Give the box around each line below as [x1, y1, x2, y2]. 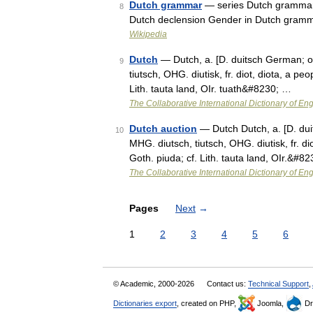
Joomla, [255, 299, 286, 307]
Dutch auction [129, 123, 197, 134]
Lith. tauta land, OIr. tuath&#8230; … [129, 83, 291, 94]
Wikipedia [129, 29, 167, 39]
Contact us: [207, 279, 248, 288]
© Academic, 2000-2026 [113, 279, 196, 288]
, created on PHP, [177, 299, 238, 307]
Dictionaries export [113, 299, 177, 307]
